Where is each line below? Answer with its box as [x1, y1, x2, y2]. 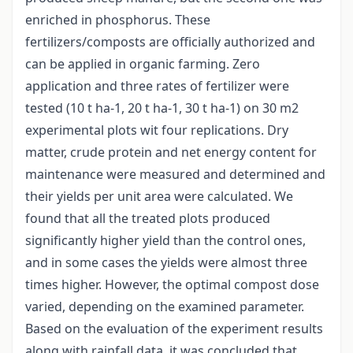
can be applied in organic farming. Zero [25, 55, 260, 73]
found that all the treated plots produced [25, 210, 270, 228]
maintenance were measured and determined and [25, 165, 325, 184]
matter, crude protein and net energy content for [25, 143, 317, 162]
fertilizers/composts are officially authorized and [25, 33, 315, 51]
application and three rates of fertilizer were [25, 77, 289, 95]
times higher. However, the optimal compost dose [25, 276, 319, 294]
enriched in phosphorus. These [25, 11, 210, 29]
